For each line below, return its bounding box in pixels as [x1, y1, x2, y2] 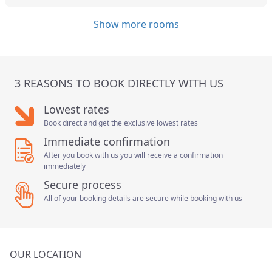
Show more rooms [93, 17, 179, 31]
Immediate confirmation [44, 134, 170, 149]
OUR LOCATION [10, 247, 81, 261]
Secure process [44, 177, 121, 192]
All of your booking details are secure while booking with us [44, 192, 242, 203]
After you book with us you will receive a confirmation [44, 149, 223, 160]
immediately [44, 160, 86, 171]
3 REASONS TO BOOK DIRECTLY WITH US [15, 75, 223, 90]
